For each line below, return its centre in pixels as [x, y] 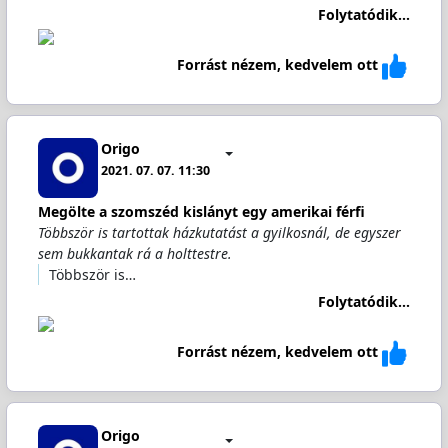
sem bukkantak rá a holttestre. [134, 253]
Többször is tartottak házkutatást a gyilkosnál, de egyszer [219, 232]
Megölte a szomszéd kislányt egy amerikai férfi [201, 211]
